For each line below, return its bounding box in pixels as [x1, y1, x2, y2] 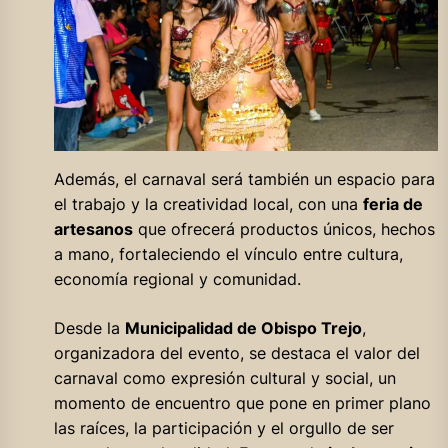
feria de [362, 194, 423, 215]
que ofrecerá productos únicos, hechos [132, 219, 435, 240]
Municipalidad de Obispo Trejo [124, 318, 362, 339]
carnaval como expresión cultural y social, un [53, 368, 396, 389]
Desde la [53, 318, 125, 339]
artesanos [53, 219, 133, 240]
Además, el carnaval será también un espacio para [53, 169, 435, 190]
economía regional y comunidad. [53, 269, 301, 290]
